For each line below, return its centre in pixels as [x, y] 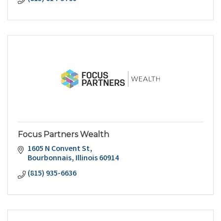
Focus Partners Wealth [63, 134]
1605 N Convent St [59, 149]
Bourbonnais [50, 158]
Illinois [87, 158]
